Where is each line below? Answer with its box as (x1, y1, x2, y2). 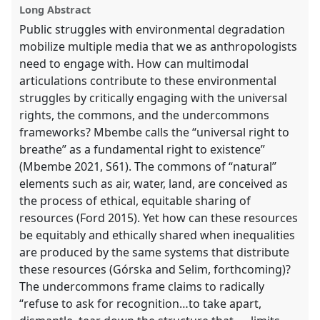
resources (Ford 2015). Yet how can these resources (19, 210, 299, 226)
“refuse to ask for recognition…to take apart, (19, 296, 262, 312)
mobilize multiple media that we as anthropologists (19, 39, 298, 55)
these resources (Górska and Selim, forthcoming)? (19, 261, 291, 278)
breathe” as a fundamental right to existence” (19, 141, 266, 158)
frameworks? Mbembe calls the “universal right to (19, 124, 290, 141)
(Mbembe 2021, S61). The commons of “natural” (19, 159, 277, 175)
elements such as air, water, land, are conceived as (19, 176, 289, 192)
